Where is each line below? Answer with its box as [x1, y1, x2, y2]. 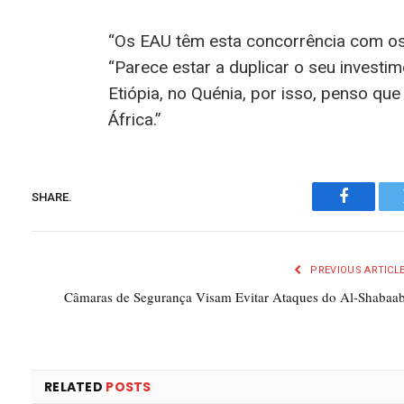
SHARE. [32, 189, 72, 204]
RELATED [44, 378, 106, 397]
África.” [107, 109, 161, 131]
